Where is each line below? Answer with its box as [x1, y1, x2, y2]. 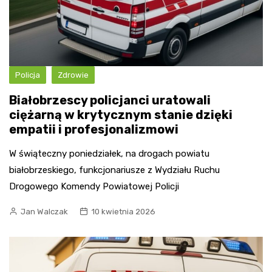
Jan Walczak [21, 207, 68, 217]
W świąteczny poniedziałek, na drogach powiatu [9, 148, 209, 160]
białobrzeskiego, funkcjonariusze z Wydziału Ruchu [9, 165, 220, 176]
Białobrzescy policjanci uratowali [9, 93, 211, 108]
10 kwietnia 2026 [91, 207, 155, 217]
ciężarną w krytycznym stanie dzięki [9, 107, 233, 123]
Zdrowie [58, 70, 89, 80]
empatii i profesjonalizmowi [9, 122, 178, 137]
